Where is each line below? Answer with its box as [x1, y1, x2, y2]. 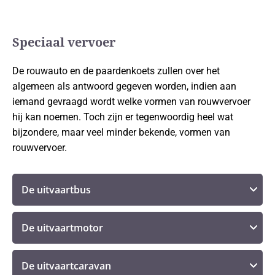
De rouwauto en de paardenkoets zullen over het [12, 64, 220, 77]
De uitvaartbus [21, 182, 91, 196]
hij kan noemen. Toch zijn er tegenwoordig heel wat [12, 110, 233, 123]
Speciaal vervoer [12, 34, 115, 50]
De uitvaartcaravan [21, 258, 111, 273]
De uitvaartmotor [21, 220, 103, 234]
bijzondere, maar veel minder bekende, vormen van [12, 126, 230, 138]
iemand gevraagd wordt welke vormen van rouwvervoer [12, 95, 250, 107]
